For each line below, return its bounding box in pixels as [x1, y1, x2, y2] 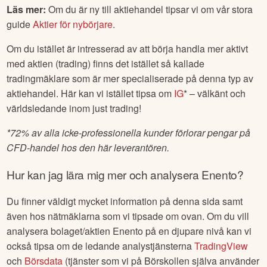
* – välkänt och [184, 86, 246, 100]
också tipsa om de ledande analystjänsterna [7, 238, 195, 253]
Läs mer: [7, 2, 46, 16]
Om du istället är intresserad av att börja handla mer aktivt [7, 41, 249, 55]
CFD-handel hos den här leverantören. [7, 140, 170, 154]
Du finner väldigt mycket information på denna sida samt [7, 194, 243, 208]
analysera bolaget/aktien [7, 223, 113, 238]
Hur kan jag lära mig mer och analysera [7, 166, 202, 182]
